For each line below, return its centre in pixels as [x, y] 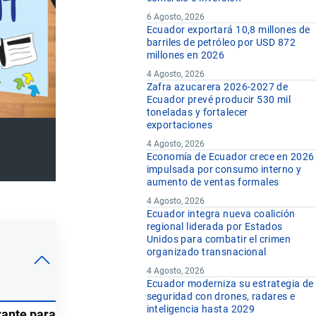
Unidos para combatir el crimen [219, 239]
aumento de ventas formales [213, 182]
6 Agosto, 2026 [175, 17]
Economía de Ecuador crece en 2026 [230, 157]
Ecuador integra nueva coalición [221, 214]
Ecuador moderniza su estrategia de [230, 284]
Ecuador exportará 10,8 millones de [228, 30]
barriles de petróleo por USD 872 [221, 43]
